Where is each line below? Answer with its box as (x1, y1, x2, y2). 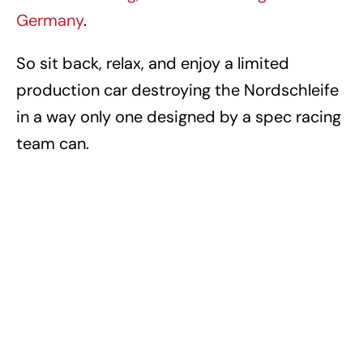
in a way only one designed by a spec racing (16, 106, 341, 128)
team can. (16, 133, 89, 155)
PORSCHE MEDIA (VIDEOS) (87, 246, 184, 254)
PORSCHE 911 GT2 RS (153, 216, 229, 225)
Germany (16, 10, 83, 32)
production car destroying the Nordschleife (16, 79, 339, 101)
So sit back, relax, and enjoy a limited (16, 53, 289, 75)
